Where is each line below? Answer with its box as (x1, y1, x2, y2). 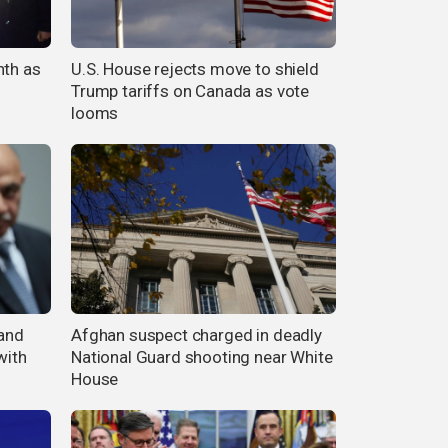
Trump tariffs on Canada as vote (71, 81, 310, 102)
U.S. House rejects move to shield (71, 59, 319, 80)
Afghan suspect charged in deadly (71, 324, 322, 345)
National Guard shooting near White (71, 346, 333, 367)
